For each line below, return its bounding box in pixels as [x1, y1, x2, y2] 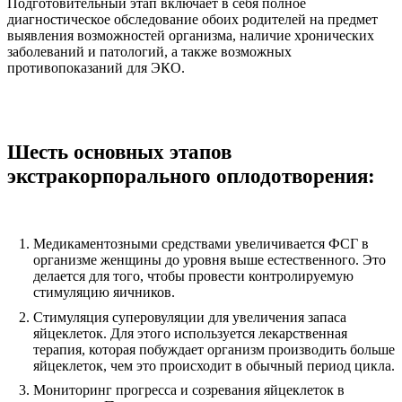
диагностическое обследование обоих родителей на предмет [7, 12, 378, 28]
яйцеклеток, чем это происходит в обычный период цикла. [32, 357, 395, 373]
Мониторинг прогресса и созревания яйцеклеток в [32, 382, 345, 398]
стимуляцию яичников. [32, 284, 175, 301]
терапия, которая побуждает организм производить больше [32, 341, 395, 357]
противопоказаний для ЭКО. [7, 60, 185, 76]
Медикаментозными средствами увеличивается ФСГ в [32, 236, 369, 252]
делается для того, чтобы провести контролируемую [32, 268, 354, 284]
